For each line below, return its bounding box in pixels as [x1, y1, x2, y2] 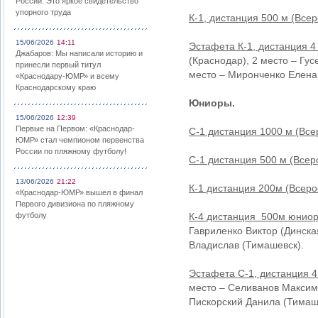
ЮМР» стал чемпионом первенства [16, 136, 144, 144]
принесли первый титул [16, 60, 101, 69]
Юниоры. [189, 97, 235, 109]
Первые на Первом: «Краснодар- [16, 124, 135, 133]
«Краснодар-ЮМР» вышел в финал [16, 188, 143, 197]
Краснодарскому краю [16, 83, 96, 92]
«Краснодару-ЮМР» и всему [16, 72, 119, 80]
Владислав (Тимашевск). [189, 239, 304, 251]
